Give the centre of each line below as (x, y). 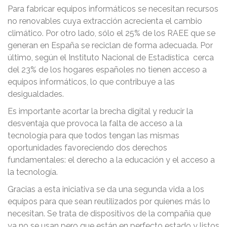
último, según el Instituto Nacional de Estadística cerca (111, 58)
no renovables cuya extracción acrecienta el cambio (105, 21)
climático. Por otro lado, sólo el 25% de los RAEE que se (111, 33)
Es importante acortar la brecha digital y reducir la (100, 111)
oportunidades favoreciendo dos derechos (87, 148)
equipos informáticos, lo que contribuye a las (91, 82)
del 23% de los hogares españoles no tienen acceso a (107, 70)
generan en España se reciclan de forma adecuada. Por (110, 45)
